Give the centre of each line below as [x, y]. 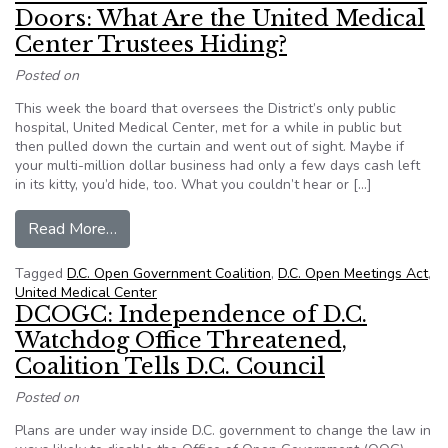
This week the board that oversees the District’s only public [205, 108]
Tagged [41, 273]
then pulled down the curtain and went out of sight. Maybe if [209, 146]
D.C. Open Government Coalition [169, 273]
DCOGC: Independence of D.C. [191, 314]
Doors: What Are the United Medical [220, 18]
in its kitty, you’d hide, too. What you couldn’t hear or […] [193, 184]
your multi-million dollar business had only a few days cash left [217, 165]
